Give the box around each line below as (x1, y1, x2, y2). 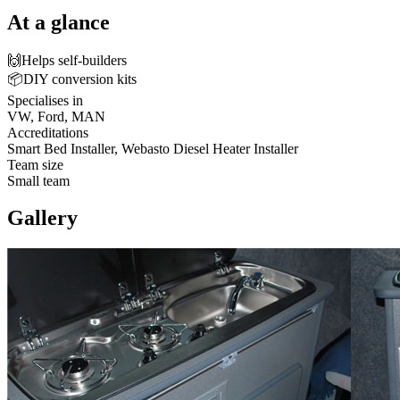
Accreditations (7, 124, 88, 140)
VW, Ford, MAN (7, 108, 105, 124)
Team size (7, 156, 63, 172)
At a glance (7, 10, 110, 34)
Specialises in (7, 92, 83, 108)
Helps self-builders (21, 52, 127, 68)
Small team (7, 172, 70, 188)
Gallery (7, 206, 78, 230)
